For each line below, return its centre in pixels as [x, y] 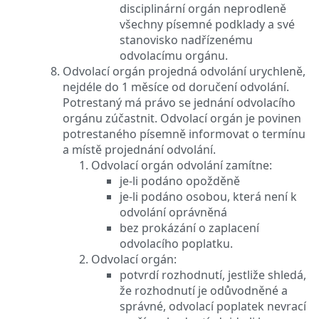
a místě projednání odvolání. [139, 149]
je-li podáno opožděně [180, 181]
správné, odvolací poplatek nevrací [213, 306]
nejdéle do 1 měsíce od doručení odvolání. [176, 87]
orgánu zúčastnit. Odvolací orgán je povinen [182, 118]
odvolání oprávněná [173, 212]
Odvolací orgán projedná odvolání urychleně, [184, 71]
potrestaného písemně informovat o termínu [184, 134]
